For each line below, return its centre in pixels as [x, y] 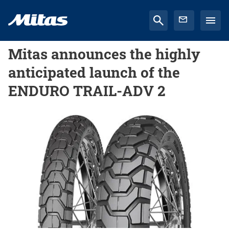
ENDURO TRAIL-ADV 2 [87, 91]
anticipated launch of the [94, 72]
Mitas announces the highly [104, 54]
